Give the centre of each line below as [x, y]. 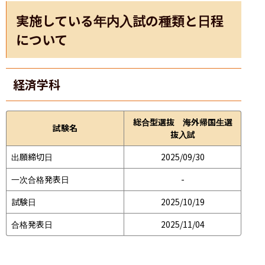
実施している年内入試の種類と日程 [120, 20]
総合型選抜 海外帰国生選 [182, 122]
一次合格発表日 [40, 179]
